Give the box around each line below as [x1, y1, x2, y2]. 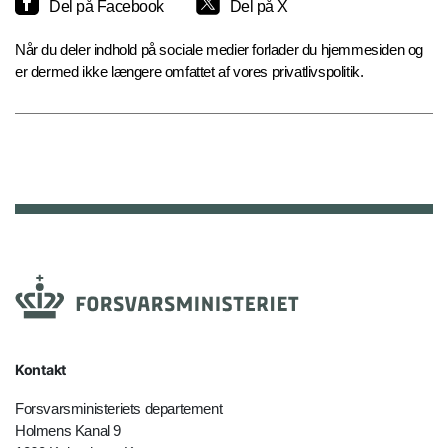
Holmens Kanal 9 [15, 422, 121, 440]
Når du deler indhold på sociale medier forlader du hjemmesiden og [15, 41, 424, 59]
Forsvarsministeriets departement [15, 400, 223, 418]
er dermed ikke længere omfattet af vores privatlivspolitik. [15, 63, 364, 81]
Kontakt [15, 361, 66, 379]
